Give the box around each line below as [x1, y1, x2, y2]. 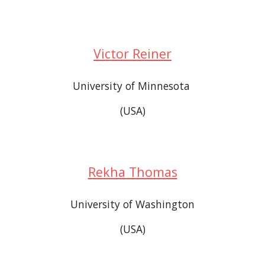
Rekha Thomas [88, 163, 177, 180]
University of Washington [70, 197, 195, 211]
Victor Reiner [93, 45, 172, 62]
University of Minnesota [72, 79, 193, 93]
